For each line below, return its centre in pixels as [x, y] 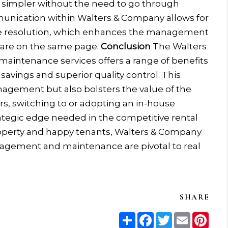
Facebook [174, 216]
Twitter [187, 216]
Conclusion [125, 46]
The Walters [179, 46]
